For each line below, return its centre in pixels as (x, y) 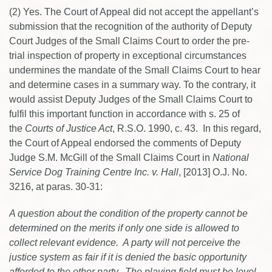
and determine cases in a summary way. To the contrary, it (132, 85)
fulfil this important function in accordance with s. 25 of (124, 114)
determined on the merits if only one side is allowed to (124, 228)
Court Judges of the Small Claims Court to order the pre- (129, 41)
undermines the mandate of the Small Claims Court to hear (135, 70)
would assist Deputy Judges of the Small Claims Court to (131, 99)
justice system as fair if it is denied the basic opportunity (128, 257)
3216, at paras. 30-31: (56, 187)
